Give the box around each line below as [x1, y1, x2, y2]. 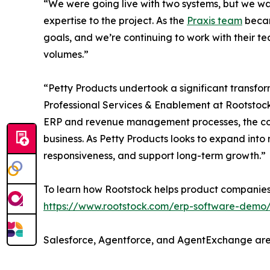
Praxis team [187, 14, 242, 27]
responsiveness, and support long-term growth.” [43, 149, 266, 162]
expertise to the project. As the [43, 14, 187, 27]
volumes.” [43, 48, 89, 61]
